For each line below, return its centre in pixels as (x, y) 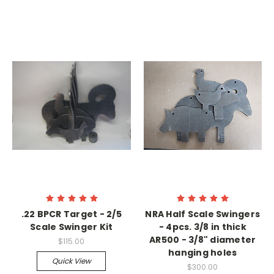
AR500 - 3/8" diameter (203, 240)
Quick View (71, 261)
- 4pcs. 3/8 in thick (202, 227)
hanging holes (203, 253)
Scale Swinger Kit (72, 227)
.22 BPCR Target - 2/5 (71, 214)
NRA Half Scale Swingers (203, 214)
